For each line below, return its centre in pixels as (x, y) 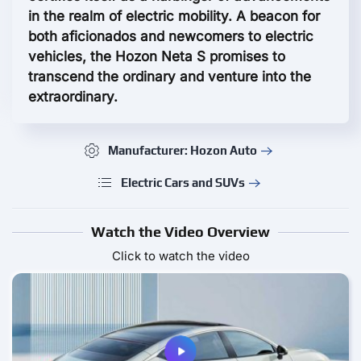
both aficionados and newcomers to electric (171, 37)
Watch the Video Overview (180, 232)
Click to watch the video (180, 256)
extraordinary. (73, 97)
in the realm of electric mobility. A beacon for (174, 17)
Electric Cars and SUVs (183, 182)
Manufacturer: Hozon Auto (183, 150)
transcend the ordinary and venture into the (170, 77)
